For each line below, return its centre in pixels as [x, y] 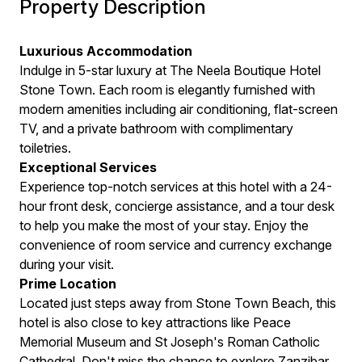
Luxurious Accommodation [106, 51]
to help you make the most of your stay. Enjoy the [164, 225]
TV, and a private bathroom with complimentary [156, 128]
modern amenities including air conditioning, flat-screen [179, 109]
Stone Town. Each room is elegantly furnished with [167, 90]
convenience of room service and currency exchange [176, 245]
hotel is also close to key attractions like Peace [155, 322]
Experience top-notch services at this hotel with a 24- [176, 187]
